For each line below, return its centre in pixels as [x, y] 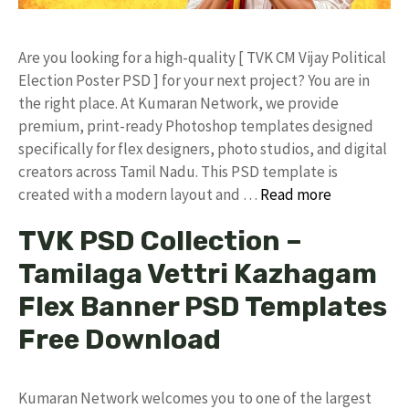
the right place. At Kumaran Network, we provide [178, 103]
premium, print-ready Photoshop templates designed [196, 126]
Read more [296, 194]
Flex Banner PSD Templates [203, 306]
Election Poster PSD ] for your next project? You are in [194, 80]
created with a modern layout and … [139, 194]
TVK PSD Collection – [160, 241]
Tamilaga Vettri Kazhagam [198, 273]
